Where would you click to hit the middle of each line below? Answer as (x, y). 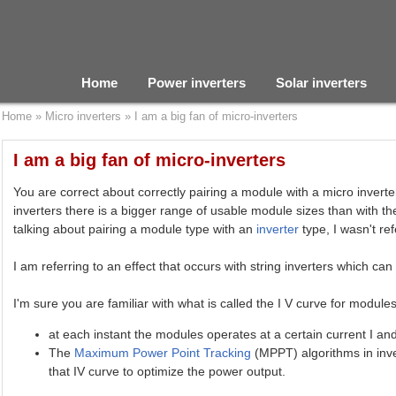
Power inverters (197, 83)
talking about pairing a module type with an (135, 229)
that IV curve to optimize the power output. (168, 371)
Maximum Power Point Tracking (163, 353)
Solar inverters (321, 83)
